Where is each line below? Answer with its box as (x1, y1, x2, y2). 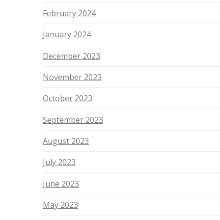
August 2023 (42, 135, 89, 146)
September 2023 (42, 114, 103, 125)
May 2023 (42, 199, 78, 210)
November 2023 (42, 71, 102, 82)
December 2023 (42, 50, 100, 61)
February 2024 (42, 7, 96, 19)
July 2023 (42, 157, 76, 168)
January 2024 (42, 29, 91, 40)
